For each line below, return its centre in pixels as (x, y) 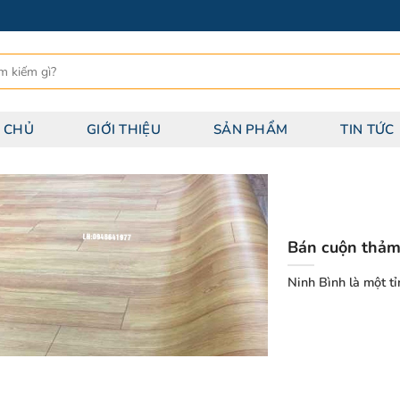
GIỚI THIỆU (123, 129)
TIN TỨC (367, 129)
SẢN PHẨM (250, 129)
